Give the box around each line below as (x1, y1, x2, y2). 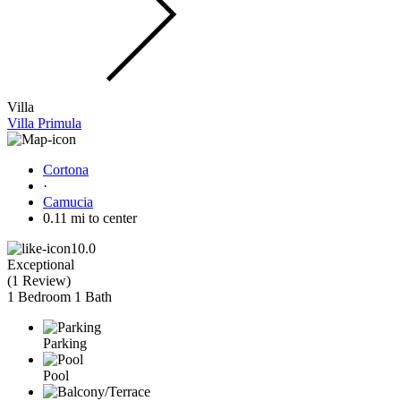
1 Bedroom (7, 288, 71, 304)
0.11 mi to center (43, 209, 137, 226)
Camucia (43, 193, 93, 209)
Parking (43, 335, 87, 351)
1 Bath (74, 288, 112, 304)
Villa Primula (7, 115, 81, 131)
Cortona (43, 161, 89, 177)
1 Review (12, 272, 66, 288)
